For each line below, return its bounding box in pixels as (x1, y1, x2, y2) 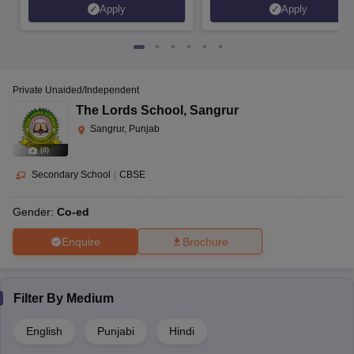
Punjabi (97, 325, 134, 338)
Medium (66, 292, 114, 306)
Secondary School (32, 169, 111, 181)
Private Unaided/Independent (13, 85, 139, 96)
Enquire (61, 235, 100, 248)
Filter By (13, 292, 66, 306)
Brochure (183, 235, 228, 249)
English (26, 325, 62, 338)
